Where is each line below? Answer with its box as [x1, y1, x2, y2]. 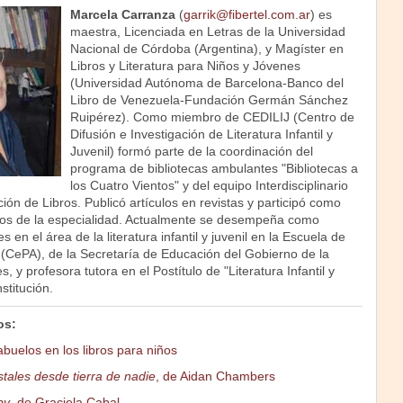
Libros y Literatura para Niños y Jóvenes [69, 58, 300, 73]
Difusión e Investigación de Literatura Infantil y [69, 127, 333, 141]
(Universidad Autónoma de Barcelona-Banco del [69, 76, 344, 90]
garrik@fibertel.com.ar [183, 7, 310, 22]
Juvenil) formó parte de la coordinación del [69, 144, 313, 158]
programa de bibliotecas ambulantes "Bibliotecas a [69, 161, 358, 175]
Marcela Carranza [69, 7, 179, 22]
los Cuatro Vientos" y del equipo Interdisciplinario [69, 178, 348, 193]
